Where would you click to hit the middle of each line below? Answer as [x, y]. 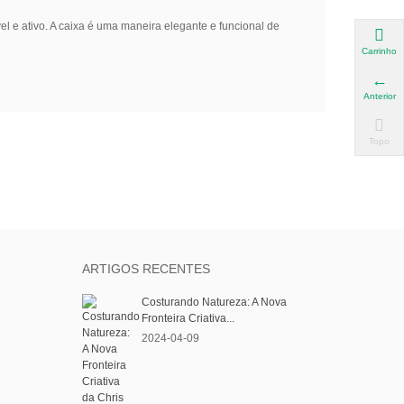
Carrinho [379, 50]
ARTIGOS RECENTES [146, 269]
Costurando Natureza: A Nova [214, 303]
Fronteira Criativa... [188, 319]
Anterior [379, 96]
